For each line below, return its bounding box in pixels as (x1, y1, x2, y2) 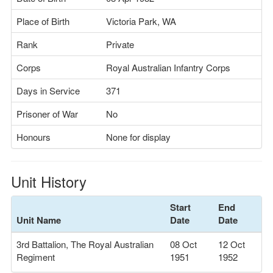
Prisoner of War (16, 107, 78, 120)
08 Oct (170, 238, 197, 250)
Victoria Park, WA (106, 15, 176, 27)
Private (106, 38, 134, 51)
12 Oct (218, 238, 245, 250)
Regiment (16, 250, 55, 263)
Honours (16, 130, 51, 143)
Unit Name (16, 213, 61, 227)
